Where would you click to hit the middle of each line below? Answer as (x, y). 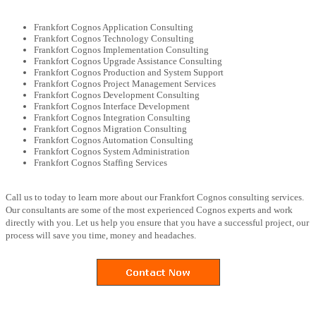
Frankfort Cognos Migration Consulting (110, 128)
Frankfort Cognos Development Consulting (117, 95)
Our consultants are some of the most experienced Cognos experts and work (149, 209)
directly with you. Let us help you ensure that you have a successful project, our (157, 222)
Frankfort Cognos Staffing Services (101, 162)
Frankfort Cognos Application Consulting (114, 27)
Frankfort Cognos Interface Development (112, 106)
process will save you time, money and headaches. (101, 235)
